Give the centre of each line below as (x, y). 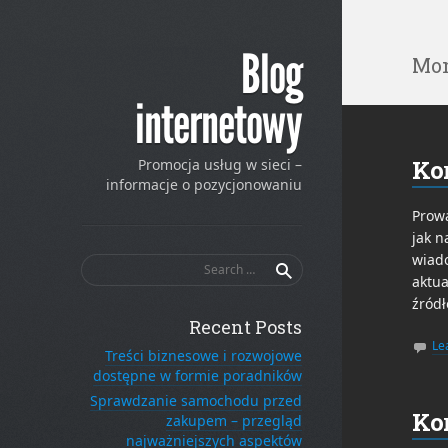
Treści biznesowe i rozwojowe (203, 355)
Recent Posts (245, 327)
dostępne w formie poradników (197, 375)
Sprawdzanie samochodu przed (196, 400)
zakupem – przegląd (234, 420)
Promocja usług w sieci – (220, 164)
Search (324, 263)
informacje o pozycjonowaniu (204, 184)
